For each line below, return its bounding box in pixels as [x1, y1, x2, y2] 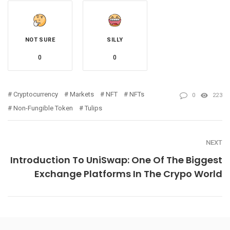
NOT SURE [25, 36, 55, 44]
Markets [70, 90, 94, 99]
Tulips [85, 104, 102, 112]
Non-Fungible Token [13, 104, 73, 112]
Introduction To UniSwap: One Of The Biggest [10, 154, 222, 167]
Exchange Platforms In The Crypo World [34, 167, 222, 181]
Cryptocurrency [13, 90, 58, 99]
